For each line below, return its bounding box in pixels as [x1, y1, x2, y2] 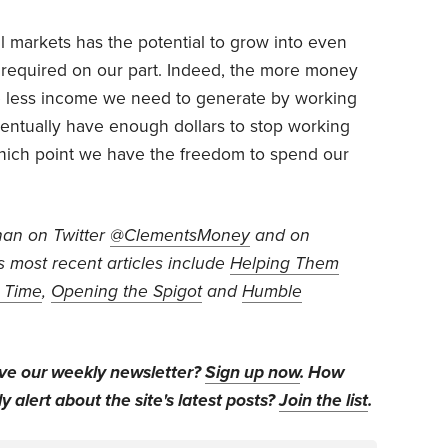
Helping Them [230, 252, 339, 274]
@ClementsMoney [110, 224, 250, 246]
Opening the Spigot [51, 280, 202, 302]
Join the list [279, 389, 368, 411]
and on [250, 224, 310, 246]
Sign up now [205, 361, 300, 383]
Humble [242, 280, 302, 302]
